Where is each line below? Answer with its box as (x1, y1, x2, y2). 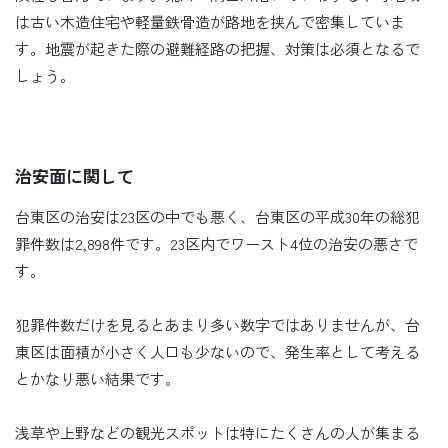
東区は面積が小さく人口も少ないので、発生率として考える (15, 340, 420, 362)
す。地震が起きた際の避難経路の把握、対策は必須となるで (15, 37, 420, 59)
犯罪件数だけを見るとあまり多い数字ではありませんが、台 (15, 313, 420, 335)
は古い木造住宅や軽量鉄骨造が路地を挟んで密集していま (15, 10, 405, 32)
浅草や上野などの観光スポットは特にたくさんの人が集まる (15, 421, 420, 443)
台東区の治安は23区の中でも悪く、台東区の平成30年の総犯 (15, 205, 420, 227)
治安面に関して (15, 162, 134, 188)
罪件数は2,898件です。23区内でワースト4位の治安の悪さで (15, 232, 418, 254)
